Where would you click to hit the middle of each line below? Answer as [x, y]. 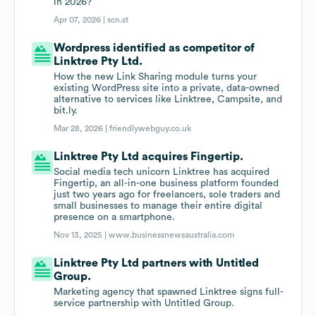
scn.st [118, 20]
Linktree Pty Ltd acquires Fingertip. [149, 157]
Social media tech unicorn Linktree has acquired [162, 172]
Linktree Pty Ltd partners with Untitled [157, 263]
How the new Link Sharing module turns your [156, 77]
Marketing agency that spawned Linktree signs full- [169, 292]
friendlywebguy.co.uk [151, 129]
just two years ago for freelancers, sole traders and [167, 195]
